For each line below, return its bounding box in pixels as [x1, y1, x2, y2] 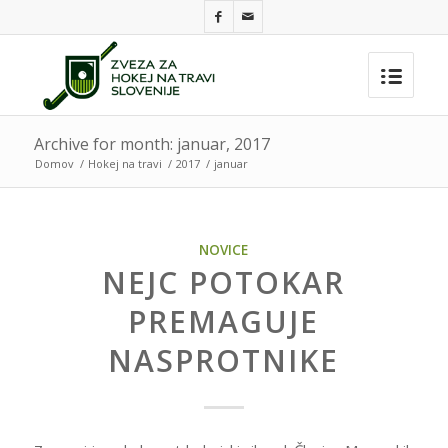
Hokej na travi [87, 156, 162, 171]
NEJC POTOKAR [102, 262, 346, 303]
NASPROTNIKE [108, 340, 340, 381]
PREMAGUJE [128, 301, 320, 342]
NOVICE [199, 241, 249, 259]
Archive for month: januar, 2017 [33, 133, 270, 155]
